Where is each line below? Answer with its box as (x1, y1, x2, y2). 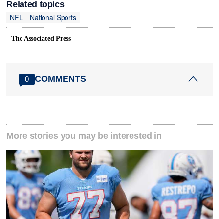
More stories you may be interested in (6, 131, 162, 141)
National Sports (29, 12, 76, 22)
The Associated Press (11, 34, 71, 42)
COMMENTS (35, 74, 87, 84)
